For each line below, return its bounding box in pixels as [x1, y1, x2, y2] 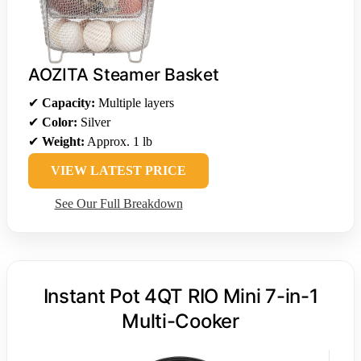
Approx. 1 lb [85, 135, 152, 149]
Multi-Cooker [122, 309, 239, 334]
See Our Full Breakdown [54, 197, 183, 211]
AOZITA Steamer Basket [28, 64, 219, 85]
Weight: [42, 135, 85, 149]
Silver [77, 115, 110, 130]
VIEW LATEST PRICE [51, 164, 186, 178]
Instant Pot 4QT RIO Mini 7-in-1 [43, 284, 318, 309]
